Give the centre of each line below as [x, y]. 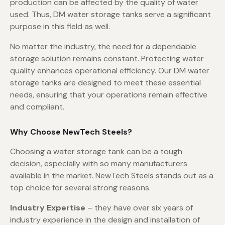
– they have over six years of [139, 208]
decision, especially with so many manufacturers [99, 164]
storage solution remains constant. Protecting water [107, 59]
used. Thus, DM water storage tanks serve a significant [110, 15]
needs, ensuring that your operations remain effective [109, 95]
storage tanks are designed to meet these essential [105, 83]
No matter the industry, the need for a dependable [103, 47]
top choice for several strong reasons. [80, 188]
